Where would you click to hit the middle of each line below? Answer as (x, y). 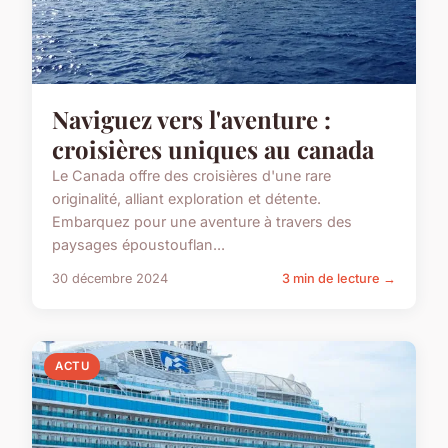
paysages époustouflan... (138, 244)
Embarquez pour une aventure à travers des (202, 221)
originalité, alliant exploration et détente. (186, 198)
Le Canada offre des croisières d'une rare (191, 175)
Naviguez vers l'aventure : (191, 118)
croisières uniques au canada (213, 148)
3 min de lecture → (339, 278)
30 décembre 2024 (110, 278)
